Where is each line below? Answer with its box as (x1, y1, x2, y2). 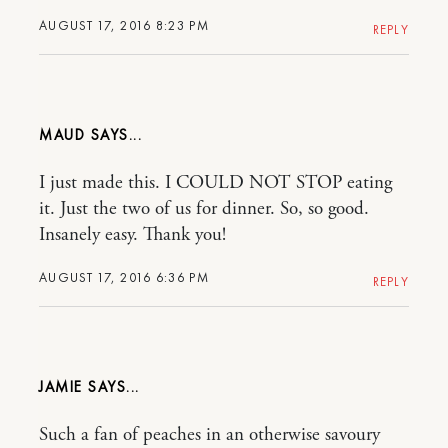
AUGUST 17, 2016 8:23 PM (39, 17, 209, 35)
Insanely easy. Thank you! (39, 223, 226, 248)
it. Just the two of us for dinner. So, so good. (39, 197, 369, 222)
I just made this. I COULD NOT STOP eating (39, 171, 392, 196)
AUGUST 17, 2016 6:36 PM (39, 269, 209, 287)
